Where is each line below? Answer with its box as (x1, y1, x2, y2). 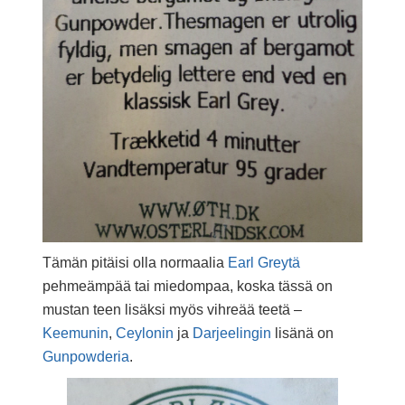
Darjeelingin (192, 325, 271, 342)
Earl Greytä (227, 255, 300, 271)
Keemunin (42, 325, 108, 342)
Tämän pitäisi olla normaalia (42, 255, 228, 271)
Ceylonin (115, 325, 174, 342)
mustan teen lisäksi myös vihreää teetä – (42, 302, 302, 318)
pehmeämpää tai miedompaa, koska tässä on (42, 278, 333, 295)
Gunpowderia (42, 349, 129, 365)
